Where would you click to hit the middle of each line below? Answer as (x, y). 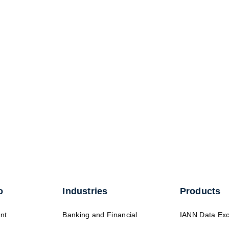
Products (200, 191)
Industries (85, 191)
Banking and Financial (100, 214)
